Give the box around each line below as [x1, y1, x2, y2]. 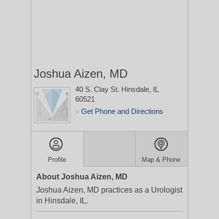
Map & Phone [142, 156, 181, 163]
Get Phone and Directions [81, 107, 163, 115]
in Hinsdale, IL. [36, 197, 88, 205]
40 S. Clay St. [75, 85, 121, 93]
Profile [48, 156, 66, 163]
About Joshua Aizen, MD [36, 173, 128, 181]
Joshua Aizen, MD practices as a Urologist [36, 186, 182, 194]
